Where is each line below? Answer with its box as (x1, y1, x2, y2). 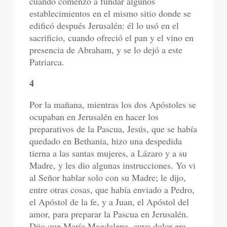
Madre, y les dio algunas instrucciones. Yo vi (29, 159, 196, 171)
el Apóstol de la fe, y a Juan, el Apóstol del (29, 196, 190, 208)
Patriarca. (29, 56, 65, 68)
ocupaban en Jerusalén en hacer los (29, 110, 159, 123)
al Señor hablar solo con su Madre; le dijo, (29, 171, 186, 183)
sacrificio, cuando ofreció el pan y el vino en (29, 31, 194, 44)
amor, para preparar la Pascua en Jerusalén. (29, 208, 189, 220)
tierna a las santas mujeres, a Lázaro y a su (29, 147, 187, 159)
